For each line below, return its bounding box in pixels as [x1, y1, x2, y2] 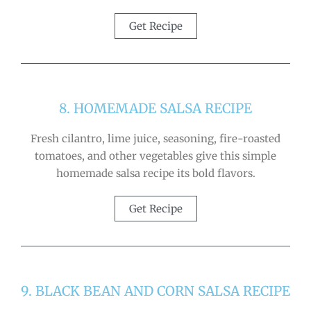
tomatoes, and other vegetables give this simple [35, 149, 276, 162]
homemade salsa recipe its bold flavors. [56, 166, 255, 180]
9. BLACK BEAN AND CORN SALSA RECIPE [21, 282, 290, 299]
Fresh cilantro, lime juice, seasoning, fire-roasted [31, 131, 280, 145]
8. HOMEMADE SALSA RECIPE [59, 99, 252, 117]
